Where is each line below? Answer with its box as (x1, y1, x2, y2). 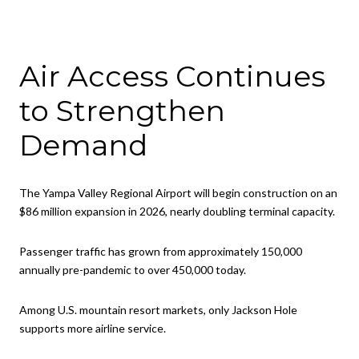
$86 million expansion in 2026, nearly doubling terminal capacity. (19, 204, 335, 219)
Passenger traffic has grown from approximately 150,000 (19, 244, 302, 258)
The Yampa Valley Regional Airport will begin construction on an (19, 186, 337, 200)
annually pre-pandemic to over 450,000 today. (19, 262, 246, 276)
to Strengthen (19, 92, 225, 128)
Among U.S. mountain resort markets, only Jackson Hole (19, 302, 297, 317)
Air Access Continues (19, 58, 325, 94)
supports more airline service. (19, 321, 166, 335)
